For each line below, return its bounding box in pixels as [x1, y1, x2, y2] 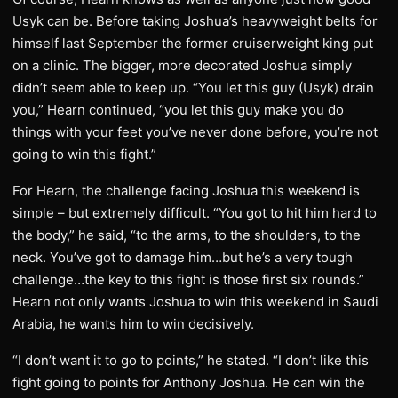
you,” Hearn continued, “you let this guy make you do [12, 101, 344, 118]
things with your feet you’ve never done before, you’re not [12, 123, 378, 140]
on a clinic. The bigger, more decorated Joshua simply [12, 57, 352, 74]
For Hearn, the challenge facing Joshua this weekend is [12, 182, 360, 199]
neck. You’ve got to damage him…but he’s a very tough [12, 249, 353, 266]
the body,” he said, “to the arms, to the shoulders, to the [12, 227, 361, 243]
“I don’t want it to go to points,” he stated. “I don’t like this [12, 352, 369, 369]
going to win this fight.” [12, 146, 156, 163]
